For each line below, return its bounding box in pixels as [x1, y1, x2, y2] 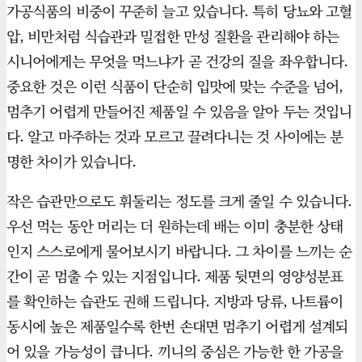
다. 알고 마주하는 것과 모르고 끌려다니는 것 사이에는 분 [6, 125, 343, 147]
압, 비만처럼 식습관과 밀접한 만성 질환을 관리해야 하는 [6, 25, 339, 47]
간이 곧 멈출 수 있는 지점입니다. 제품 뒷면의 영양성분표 [6, 265, 343, 287]
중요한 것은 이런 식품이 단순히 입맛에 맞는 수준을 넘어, [6, 75, 343, 97]
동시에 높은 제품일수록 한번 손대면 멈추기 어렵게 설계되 [6, 315, 348, 337]
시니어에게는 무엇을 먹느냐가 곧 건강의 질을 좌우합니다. [6, 50, 348, 72]
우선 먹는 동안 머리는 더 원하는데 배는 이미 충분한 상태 [6, 215, 343, 237]
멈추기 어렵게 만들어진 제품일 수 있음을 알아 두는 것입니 [6, 100, 352, 122]
